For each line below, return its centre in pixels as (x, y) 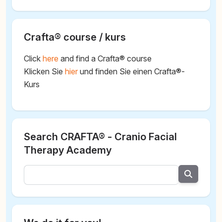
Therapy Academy (68, 150)
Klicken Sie (44, 71)
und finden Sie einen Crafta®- (132, 71)
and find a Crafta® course (105, 58)
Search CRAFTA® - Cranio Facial (100, 137)
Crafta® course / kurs (75, 37)
